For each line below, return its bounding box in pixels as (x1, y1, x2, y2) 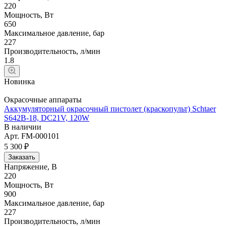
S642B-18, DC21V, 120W (4, 113, 89, 122)
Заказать (8, 153, 35, 161)
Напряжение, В (4, 162, 57, 171)
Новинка (4, 77, 35, 86)
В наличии (4, 122, 41, 131)
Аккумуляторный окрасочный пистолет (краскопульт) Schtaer (4, 104, 216, 113)
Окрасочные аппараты (4, 95, 82, 104)
